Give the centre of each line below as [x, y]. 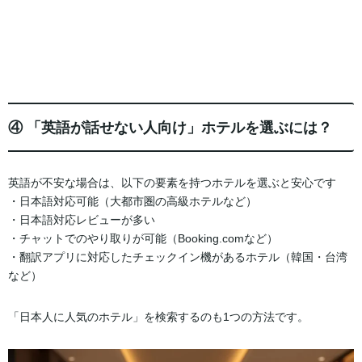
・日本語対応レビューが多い [82, 220]
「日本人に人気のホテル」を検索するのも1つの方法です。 [158, 317]
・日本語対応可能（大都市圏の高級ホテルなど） [133, 202]
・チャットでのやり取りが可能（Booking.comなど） [143, 239]
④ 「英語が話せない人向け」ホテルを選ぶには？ [170, 127]
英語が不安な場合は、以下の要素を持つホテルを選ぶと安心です [172, 183]
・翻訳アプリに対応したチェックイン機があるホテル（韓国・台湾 [178, 257]
